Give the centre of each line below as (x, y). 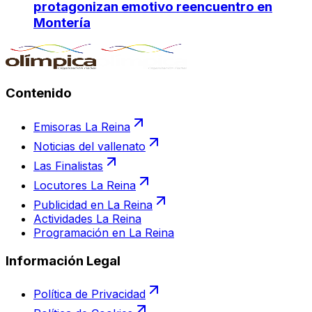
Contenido (39, 93)
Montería (62, 22)
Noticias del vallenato (89, 146)
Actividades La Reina (87, 218)
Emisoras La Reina (82, 126)
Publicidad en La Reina (93, 204)
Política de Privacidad (89, 294)
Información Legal (63, 260)
